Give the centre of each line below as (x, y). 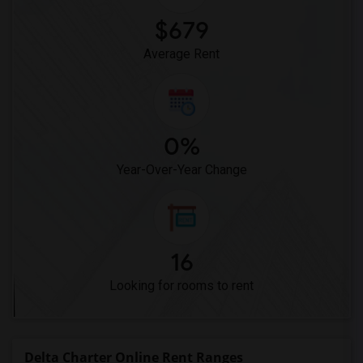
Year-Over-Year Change (181, 170)
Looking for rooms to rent (181, 286)
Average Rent (181, 54)
